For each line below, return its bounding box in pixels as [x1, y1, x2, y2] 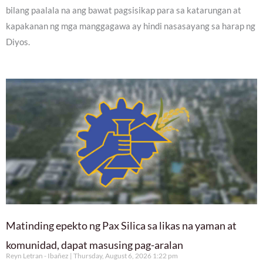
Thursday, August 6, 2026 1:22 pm [72, 251, 178, 261]
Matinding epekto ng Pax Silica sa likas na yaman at [6, 219, 237, 232]
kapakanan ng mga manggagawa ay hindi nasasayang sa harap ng [6, 21, 255, 31]
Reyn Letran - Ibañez [6, 251, 70, 261]
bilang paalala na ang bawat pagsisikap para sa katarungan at [6, 5, 241, 15]
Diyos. [6, 36, 30, 47]
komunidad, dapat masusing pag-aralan [6, 238, 183, 252]
